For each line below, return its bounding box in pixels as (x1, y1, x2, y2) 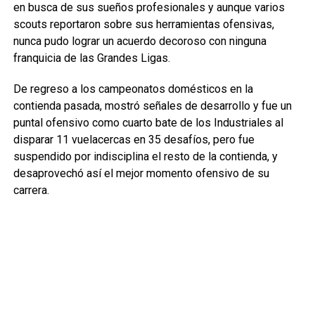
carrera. (13, 183, 49, 197)
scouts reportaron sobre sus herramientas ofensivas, (13, 17, 274, 31)
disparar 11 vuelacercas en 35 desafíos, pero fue (13, 132, 255, 146)
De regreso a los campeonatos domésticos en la (13, 82, 253, 96)
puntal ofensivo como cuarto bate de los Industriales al (13, 115, 283, 129)
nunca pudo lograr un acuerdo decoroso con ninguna (13, 34, 266, 48)
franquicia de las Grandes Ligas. (13, 51, 170, 65)
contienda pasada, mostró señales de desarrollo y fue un (13, 98, 292, 112)
